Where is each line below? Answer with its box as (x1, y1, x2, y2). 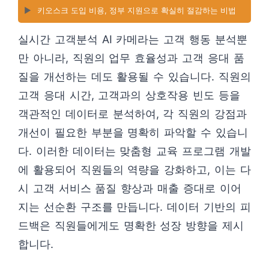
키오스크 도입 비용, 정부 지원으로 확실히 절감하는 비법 (37, 5, 236, 15)
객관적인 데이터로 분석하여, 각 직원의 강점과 (18, 107, 247, 120)
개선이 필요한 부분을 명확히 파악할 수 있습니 (18, 126, 248, 139)
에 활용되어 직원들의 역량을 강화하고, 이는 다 (18, 163, 251, 176)
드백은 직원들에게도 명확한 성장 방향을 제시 (18, 219, 244, 232)
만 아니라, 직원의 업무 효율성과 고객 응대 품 (18, 52, 244, 64)
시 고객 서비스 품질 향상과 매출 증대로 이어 (18, 182, 241, 195)
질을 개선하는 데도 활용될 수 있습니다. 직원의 (18, 70, 251, 83)
